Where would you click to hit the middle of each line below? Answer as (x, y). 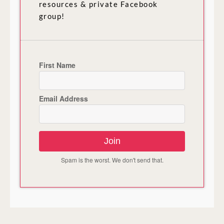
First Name (57, 65)
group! (52, 16)
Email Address (63, 98)
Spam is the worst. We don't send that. (112, 159)
